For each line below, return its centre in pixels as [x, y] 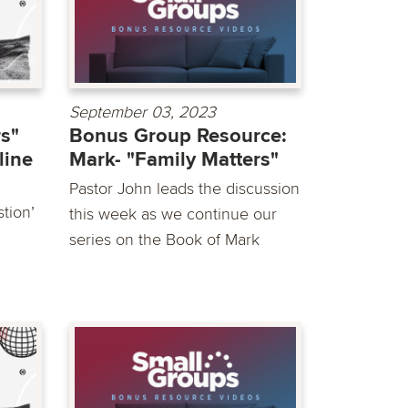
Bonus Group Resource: [178, 136]
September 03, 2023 [143, 112]
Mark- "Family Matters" [174, 159]
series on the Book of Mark [164, 239]
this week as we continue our [173, 214]
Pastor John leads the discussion [184, 188]
